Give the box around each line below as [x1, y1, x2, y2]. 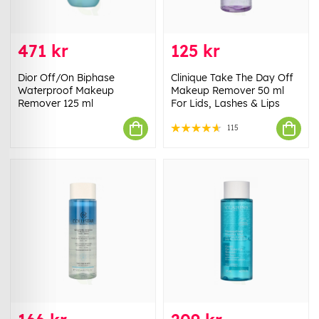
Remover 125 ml [18, 97, 93, 110]
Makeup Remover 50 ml [171, 84, 284, 98]
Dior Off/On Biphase [18, 71, 115, 85]
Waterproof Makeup [18, 84, 114, 98]
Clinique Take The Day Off [171, 71, 293, 85]
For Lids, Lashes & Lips [171, 97, 280, 110]
